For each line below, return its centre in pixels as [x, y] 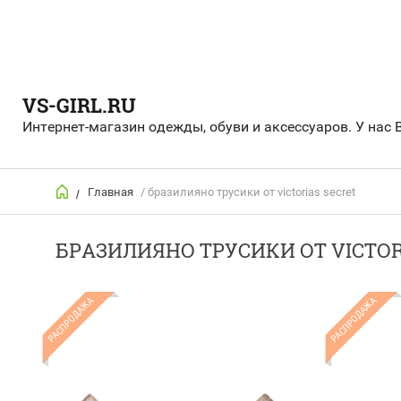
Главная [111, 192]
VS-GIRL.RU [79, 105]
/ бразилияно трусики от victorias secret [247, 192]
